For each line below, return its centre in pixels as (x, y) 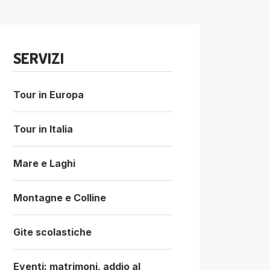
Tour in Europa (49, 94)
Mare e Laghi (44, 163)
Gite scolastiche (52, 232)
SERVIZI (39, 58)
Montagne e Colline (60, 197)
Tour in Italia (43, 129)
